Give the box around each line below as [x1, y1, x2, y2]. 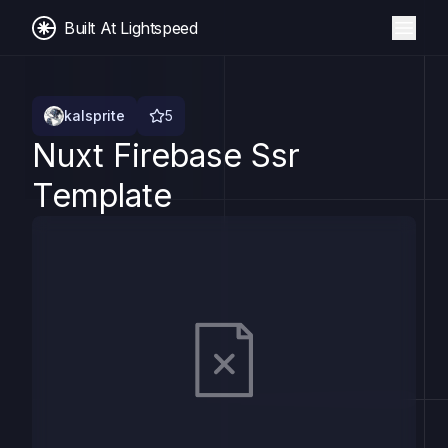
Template [32, 176, 172, 215]
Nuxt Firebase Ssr [32, 136, 300, 175]
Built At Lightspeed [64, 17, 198, 38]
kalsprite [64, 107, 125, 124]
